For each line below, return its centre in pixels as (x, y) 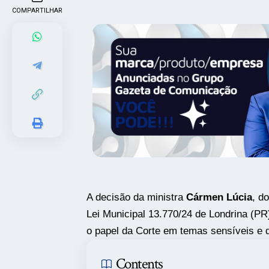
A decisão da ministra (136, 198)
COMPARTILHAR (37, 10)
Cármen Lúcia (219, 198)
